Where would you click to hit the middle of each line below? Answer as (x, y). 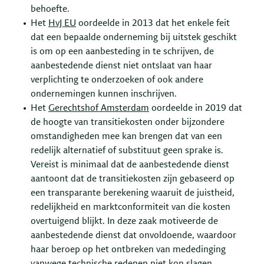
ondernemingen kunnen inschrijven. (104, 94)
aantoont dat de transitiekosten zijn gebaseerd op (133, 179)
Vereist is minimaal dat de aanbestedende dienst (130, 165)
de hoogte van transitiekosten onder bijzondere (128, 122)
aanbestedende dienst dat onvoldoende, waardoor (133, 235)
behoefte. (50, 9)
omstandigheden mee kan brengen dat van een (126, 136)
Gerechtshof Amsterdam (99, 108)
